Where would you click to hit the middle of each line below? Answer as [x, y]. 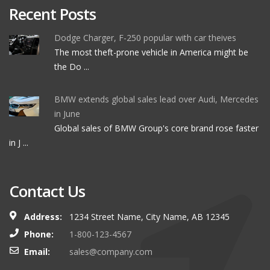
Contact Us [47, 191]
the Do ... [72, 67]
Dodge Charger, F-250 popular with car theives [145, 38]
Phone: [39, 234]
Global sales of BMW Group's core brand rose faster [156, 128]
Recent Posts [52, 14]
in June [67, 114]
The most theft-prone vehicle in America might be [151, 52]
